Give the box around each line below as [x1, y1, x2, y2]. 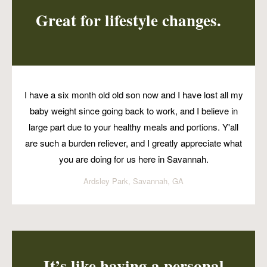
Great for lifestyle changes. [36, 8, 221, 32]
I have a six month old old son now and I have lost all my [24, 88, 243, 101]
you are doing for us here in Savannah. [58, 153, 209, 166]
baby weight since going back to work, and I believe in [29, 104, 238, 117]
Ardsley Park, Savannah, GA [83, 175, 184, 187]
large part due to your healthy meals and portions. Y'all [29, 120, 238, 133]
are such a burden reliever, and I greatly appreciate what [25, 136, 242, 150]
